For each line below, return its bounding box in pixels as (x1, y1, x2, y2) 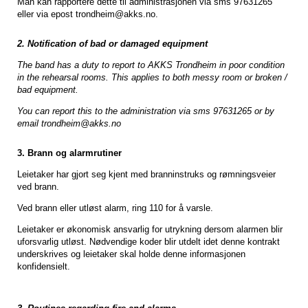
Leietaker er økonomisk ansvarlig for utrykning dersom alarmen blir (17, 224, 283, 235)
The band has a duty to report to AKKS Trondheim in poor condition (17, 60, 285, 71)
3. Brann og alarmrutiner (17, 148, 122, 159)
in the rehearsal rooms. (17, 72, 111, 83)
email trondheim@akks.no (17, 118, 121, 129)
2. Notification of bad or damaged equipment (17, 38, 208, 49)
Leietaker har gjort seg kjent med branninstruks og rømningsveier (17, 169, 276, 180)
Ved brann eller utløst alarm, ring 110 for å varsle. (17, 203, 213, 214)
